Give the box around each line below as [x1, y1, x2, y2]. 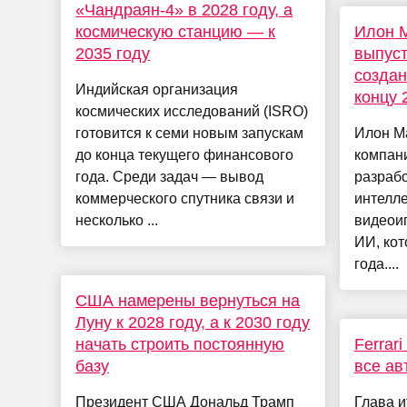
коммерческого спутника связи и [75, 191, 295, 207]
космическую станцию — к [75, 23, 276, 42]
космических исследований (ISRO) [75, 104, 309, 120]
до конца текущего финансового [75, 147, 294, 164]
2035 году [75, 45, 151, 64]
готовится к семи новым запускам [75, 125, 304, 142]
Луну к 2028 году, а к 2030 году [75, 313, 311, 333]
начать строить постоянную [75, 335, 285, 354]
